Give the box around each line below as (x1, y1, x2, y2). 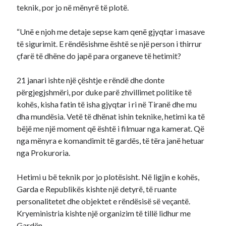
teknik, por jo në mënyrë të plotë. (17, 3, 129, 12)
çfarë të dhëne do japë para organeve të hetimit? (17, 51, 182, 61)
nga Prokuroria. (17, 148, 71, 157)
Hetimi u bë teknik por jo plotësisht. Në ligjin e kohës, (17, 172, 200, 182)
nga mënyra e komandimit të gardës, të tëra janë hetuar (17, 136, 205, 145)
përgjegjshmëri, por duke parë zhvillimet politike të (17, 87, 192, 97)
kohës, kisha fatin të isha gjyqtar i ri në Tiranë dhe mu (17, 99, 197, 109)
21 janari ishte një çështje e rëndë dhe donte (17, 75, 165, 85)
